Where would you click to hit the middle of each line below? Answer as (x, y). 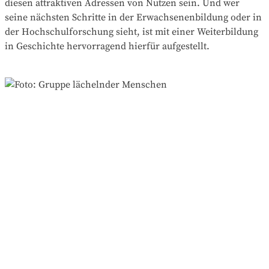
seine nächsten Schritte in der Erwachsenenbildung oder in (133, 18)
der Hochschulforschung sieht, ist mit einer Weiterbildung (131, 32)
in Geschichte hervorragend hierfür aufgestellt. (108, 47)
